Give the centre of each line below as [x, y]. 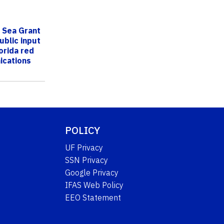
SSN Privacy [87, 160]
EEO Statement [93, 197]
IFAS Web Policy [94, 185]
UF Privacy [84, 147]
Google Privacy [92, 172]
